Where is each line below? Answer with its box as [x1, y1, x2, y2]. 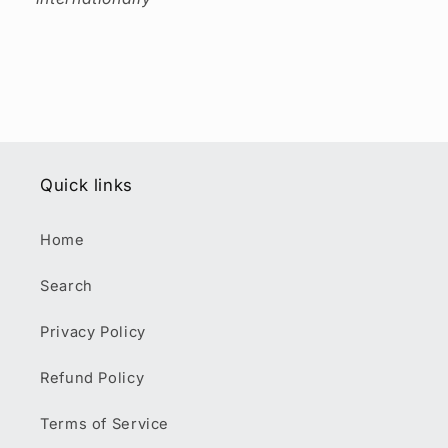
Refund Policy [40, 368, 145, 387]
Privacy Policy [40, 322, 146, 341]
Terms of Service [40, 414, 170, 433]
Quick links [40, 175, 133, 196]
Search [40, 276, 93, 295]
